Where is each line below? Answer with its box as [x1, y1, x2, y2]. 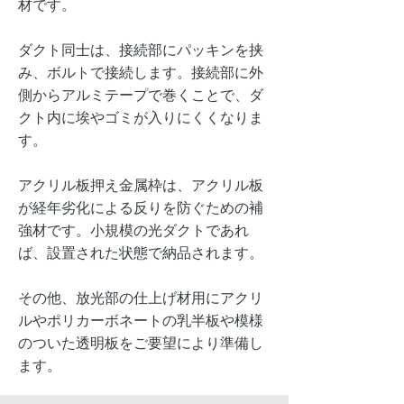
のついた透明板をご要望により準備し [18, 335, 263, 351]
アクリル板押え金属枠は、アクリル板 [18, 178, 263, 193]
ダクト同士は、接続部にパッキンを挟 [18, 42, 263, 58]
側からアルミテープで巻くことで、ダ [18, 87, 263, 103]
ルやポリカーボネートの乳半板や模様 [18, 313, 263, 328]
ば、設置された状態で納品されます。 [18, 245, 263, 261]
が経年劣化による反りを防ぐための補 [18, 200, 263, 216]
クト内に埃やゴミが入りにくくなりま [18, 110, 263, 125]
